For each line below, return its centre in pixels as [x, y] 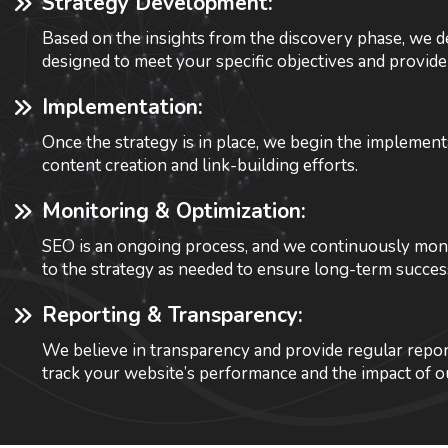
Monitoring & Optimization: [174, 210]
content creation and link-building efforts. [200, 165]
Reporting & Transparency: [172, 314]
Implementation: [122, 106]
